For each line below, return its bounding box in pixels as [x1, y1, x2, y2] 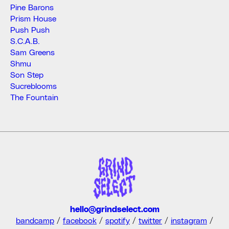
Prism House [10, 13, 56, 23]
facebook [63, 215, 97, 225]
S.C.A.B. [10, 35, 40, 45]
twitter [139, 215, 162, 225]
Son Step [10, 69, 43, 79]
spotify [105, 215, 130, 225]
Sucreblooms [10, 80, 57, 90]
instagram [171, 215, 207, 225]
